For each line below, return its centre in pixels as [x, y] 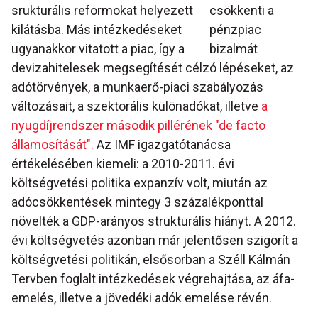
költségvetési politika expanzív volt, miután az [139, 183]
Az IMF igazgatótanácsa [162, 145]
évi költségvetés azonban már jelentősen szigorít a [155, 241]
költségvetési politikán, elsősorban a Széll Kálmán [151, 260]
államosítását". [53, 145]
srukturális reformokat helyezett [102, 11]
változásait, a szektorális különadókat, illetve [136, 106]
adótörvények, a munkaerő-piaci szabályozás [137, 87]
